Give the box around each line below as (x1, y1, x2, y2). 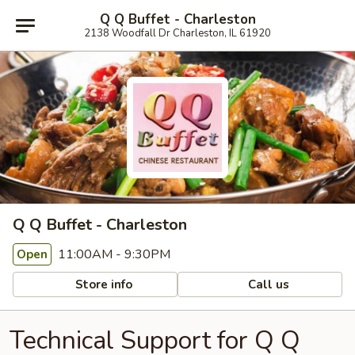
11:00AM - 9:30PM (55, 246, 170, 263)
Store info (72, 276, 133, 292)
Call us (245, 276, 290, 292)
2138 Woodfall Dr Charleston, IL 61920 (84, 25, 271, 40)
